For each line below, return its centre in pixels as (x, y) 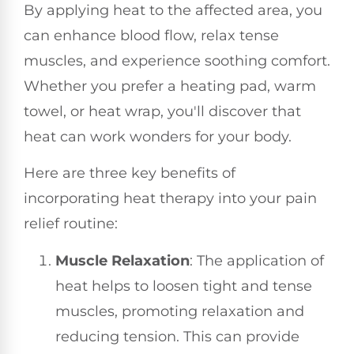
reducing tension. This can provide (177, 336)
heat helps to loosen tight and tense (184, 286)
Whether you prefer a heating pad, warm (170, 87)
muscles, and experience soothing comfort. (177, 61)
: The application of (257, 260)
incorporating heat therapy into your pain (170, 199)
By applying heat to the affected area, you (173, 11)
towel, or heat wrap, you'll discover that (162, 112)
